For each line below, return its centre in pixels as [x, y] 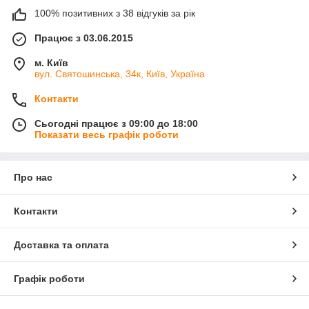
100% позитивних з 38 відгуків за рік [115, 13]
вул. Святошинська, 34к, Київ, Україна [120, 73]
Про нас [33, 177]
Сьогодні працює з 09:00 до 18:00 [116, 123]
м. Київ [51, 62]
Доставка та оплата [61, 245]
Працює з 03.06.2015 [84, 38]
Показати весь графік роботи [107, 134]
